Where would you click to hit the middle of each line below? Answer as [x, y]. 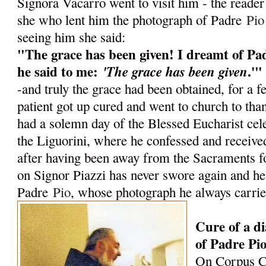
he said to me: [60, 72]
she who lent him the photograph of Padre [132, 20]
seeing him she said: [72, 37]
